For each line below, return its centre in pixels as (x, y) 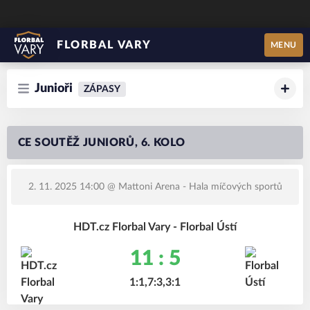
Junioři (54, 89)
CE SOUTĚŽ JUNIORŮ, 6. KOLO (102, 143)
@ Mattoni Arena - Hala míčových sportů (193, 187)
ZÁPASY (102, 89)
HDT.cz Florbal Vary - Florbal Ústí (155, 227)
